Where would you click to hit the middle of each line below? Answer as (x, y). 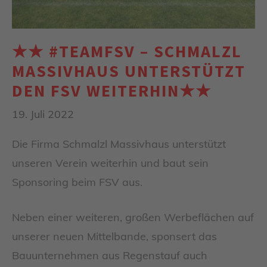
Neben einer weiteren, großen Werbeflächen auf (133, 218)
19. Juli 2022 (43, 114)
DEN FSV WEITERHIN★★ (112, 90)
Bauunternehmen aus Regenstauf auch (110, 256)
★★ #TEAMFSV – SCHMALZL (127, 51)
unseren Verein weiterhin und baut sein (110, 163)
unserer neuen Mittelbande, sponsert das (114, 237)
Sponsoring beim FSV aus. (77, 182)
